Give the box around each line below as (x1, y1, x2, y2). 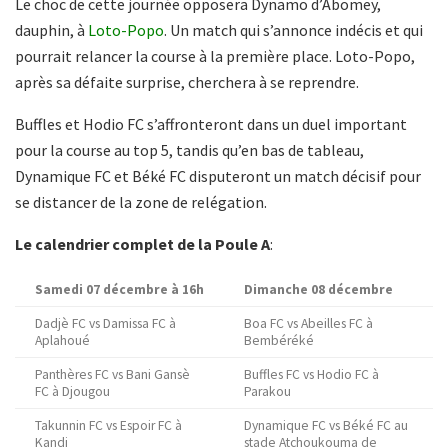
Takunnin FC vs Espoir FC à (35, 416, 182, 434)
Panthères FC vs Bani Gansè (35, 365, 190, 383)
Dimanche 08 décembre (244, 280, 393, 298)
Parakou (244, 382, 291, 400)
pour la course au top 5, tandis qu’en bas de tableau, (15, 139, 364, 160)
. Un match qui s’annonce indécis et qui (164, 19, 423, 40)
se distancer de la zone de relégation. (15, 191, 267, 212)
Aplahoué (35, 331, 90, 349)
